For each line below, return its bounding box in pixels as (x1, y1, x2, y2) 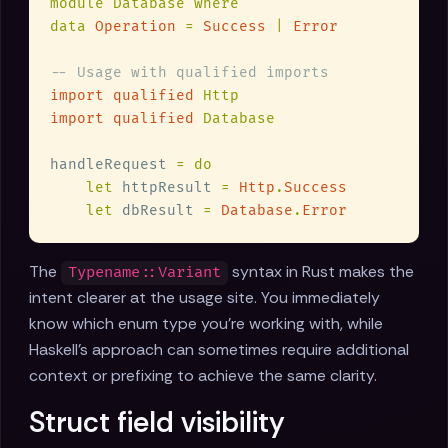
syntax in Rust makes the (228, 261, 415, 283)
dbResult (113, 202, 203, 220)
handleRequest (50, 156, 176, 174)
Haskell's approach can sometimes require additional (29, 339, 409, 361)
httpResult (113, 179, 221, 197)
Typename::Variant (68, 263, 222, 283)
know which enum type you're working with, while (29, 313, 383, 335)
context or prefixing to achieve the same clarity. (29, 365, 377, 387)
